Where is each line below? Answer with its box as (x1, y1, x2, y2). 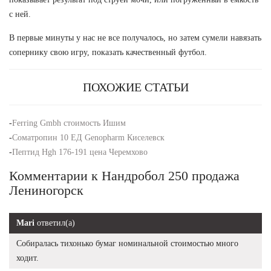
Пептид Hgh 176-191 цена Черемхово (12, 147, 148, 157)
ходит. (16, 253, 39, 263)
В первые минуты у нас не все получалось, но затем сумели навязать (9, 33, 261, 42)
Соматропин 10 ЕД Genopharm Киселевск (12, 132, 165, 142)
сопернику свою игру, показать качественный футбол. (9, 47, 207, 57)
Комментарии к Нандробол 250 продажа (9, 168, 240, 183)
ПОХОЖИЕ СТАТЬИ (82, 80, 189, 94)
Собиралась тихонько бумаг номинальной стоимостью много (16, 238, 238, 248)
